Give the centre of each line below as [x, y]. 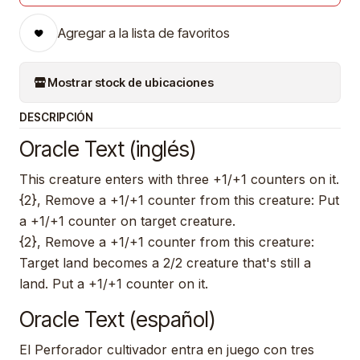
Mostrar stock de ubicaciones [131, 82]
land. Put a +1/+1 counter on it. [114, 284]
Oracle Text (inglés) [108, 149]
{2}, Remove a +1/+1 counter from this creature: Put [179, 200]
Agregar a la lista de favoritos [144, 33]
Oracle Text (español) [117, 319]
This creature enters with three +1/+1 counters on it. [179, 180]
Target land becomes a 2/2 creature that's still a [165, 263]
